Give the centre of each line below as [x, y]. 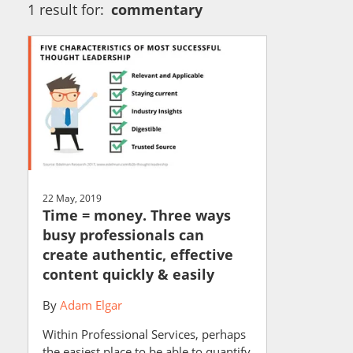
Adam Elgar [91, 305]
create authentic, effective [138, 254]
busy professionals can [123, 234]
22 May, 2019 [72, 198]
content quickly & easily [128, 274]
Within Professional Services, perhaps [144, 334]
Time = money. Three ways [137, 215]
